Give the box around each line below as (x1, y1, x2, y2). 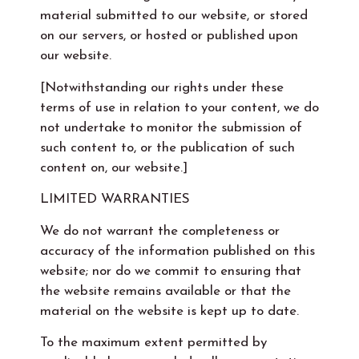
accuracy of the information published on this (40, 244, 315, 258)
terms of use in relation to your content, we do (40, 100, 319, 115)
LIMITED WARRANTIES (40, 192, 190, 207)
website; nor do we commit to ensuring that (40, 264, 301, 278)
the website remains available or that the (40, 284, 291, 298)
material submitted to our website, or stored (40, 9, 308, 23)
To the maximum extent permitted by (40, 336, 267, 350)
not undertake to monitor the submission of (40, 120, 302, 135)
